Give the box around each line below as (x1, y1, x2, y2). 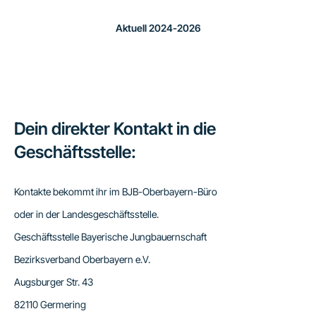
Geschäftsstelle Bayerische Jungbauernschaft (14, 231, 207, 243)
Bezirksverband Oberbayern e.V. (14, 253, 150, 266)
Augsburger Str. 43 (14, 276, 93, 288)
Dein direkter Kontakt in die (14, 119, 216, 140)
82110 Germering (14, 298, 86, 311)
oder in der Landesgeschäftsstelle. (14, 208, 159, 221)
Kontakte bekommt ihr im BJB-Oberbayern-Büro (14, 186, 217, 198)
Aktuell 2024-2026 (115, 22, 201, 35)
